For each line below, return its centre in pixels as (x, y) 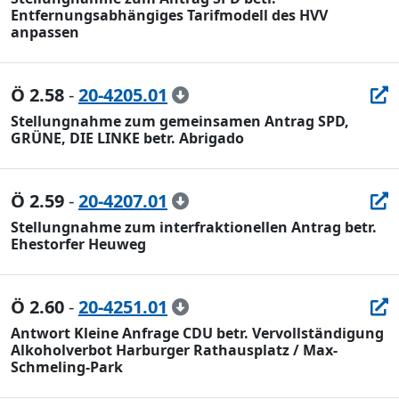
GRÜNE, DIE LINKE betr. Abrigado (127, 138)
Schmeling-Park (67, 367)
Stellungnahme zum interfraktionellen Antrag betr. (194, 227)
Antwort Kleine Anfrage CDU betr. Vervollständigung (197, 333)
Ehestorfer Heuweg (78, 244)
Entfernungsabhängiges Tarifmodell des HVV (169, 15)
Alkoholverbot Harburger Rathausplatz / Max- (174, 350)
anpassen (45, 32)
